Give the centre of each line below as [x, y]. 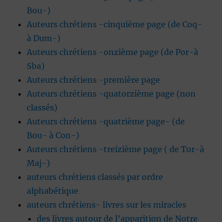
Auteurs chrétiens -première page [94, 80]
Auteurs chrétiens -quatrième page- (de [106, 122]
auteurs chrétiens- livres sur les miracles [107, 205]
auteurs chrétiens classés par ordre [95, 177]
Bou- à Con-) [53, 136]
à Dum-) [44, 38]
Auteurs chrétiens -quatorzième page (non [111, 94]
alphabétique [53, 191]
